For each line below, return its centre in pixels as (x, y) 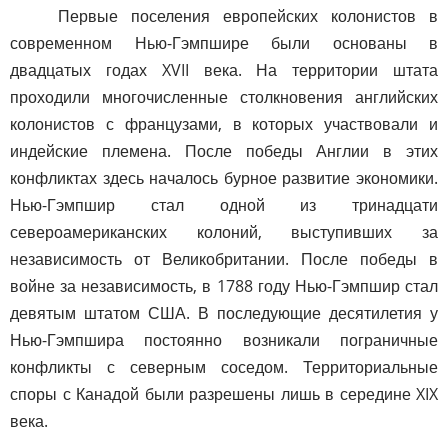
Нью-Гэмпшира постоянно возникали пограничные (224, 340)
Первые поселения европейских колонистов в (248, 16)
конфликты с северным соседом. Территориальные (224, 367)
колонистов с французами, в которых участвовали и (224, 124)
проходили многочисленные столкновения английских (224, 97)
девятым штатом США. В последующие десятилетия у (224, 313)
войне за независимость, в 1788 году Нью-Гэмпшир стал (224, 286)
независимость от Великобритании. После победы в (224, 259)
